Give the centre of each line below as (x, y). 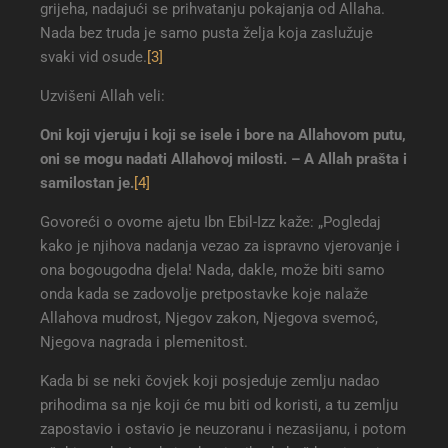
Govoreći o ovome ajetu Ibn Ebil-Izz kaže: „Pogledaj (210, 222)
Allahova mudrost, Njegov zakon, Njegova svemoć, (209, 318)
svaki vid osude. (93, 57)
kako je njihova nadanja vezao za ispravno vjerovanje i (220, 246)
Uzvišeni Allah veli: (102, 96)
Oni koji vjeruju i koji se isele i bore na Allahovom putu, (223, 135)
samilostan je (85, 183)
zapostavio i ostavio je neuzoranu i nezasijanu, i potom (223, 429)
